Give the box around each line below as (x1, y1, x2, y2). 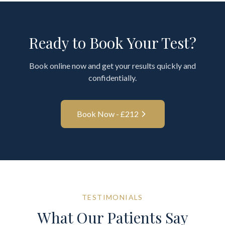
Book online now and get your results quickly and (29, 61, 196, 70)
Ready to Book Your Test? (29, 33, 196, 53)
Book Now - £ (76, 109, 125, 119)
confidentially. (88, 73, 137, 82)
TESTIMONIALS (82, 193, 143, 201)
